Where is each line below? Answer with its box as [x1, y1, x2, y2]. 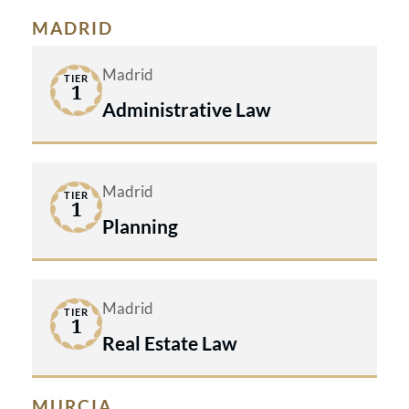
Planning [102, 214, 178, 237]
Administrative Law [102, 97, 271, 121]
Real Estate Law [102, 330, 237, 354]
